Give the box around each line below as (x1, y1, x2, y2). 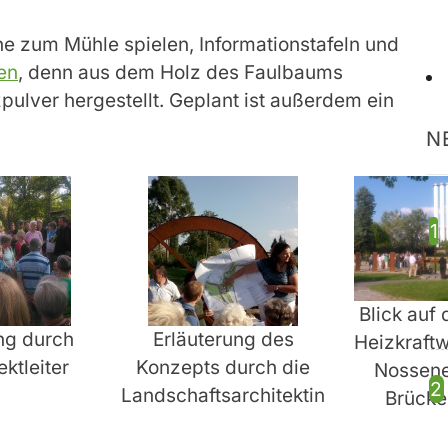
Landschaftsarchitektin (121, 383, 325, 407)
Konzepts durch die (136, 355, 310, 379)
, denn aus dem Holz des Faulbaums (18, 61, 343, 85)
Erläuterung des (152, 327, 294, 351)
